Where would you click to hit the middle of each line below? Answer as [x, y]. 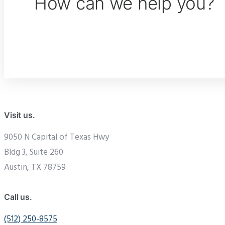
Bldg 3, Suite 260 [34, 152]
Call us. [18, 197]
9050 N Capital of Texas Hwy [57, 137]
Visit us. [20, 115]
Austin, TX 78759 [35, 167]
